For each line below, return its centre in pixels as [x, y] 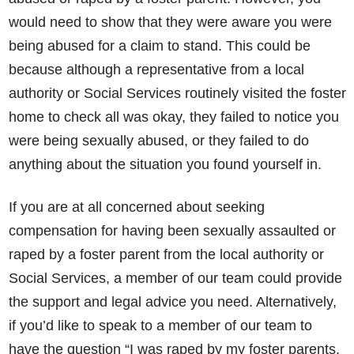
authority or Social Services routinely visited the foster [177, 94]
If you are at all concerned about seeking [136, 207]
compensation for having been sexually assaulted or [172, 231]
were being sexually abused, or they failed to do [158, 141]
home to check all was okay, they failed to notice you [173, 117]
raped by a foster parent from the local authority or [166, 255]
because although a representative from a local [156, 70]
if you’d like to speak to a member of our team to [160, 326]
